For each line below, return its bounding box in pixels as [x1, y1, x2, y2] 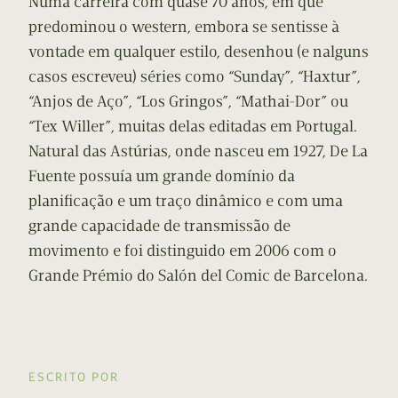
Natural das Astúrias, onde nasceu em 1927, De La [28, 141, 368, 162]
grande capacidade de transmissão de [28, 216, 291, 236]
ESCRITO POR [28, 370, 119, 386]
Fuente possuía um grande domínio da [28, 166, 295, 187]
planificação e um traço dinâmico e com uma [28, 191, 343, 211]
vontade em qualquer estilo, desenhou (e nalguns [28, 42, 369, 62]
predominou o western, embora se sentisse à [28, 17, 339, 37]
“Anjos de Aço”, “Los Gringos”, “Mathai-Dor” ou [28, 92, 348, 112]
